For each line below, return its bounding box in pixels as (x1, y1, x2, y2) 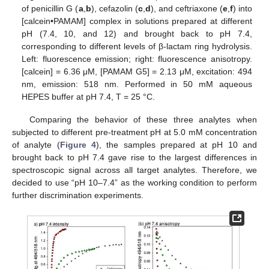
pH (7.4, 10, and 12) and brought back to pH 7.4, (22, 29, 252, 39)
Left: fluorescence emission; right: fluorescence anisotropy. (22, 54, 252, 64)
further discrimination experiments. (12, 190, 144, 201)
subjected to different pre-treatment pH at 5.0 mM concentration (12, 127, 257, 138)
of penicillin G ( (22, 4, 79, 14)
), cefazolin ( (91, 4, 138, 14)
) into (232, 4, 252, 14)
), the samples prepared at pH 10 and (95, 140, 258, 150)
